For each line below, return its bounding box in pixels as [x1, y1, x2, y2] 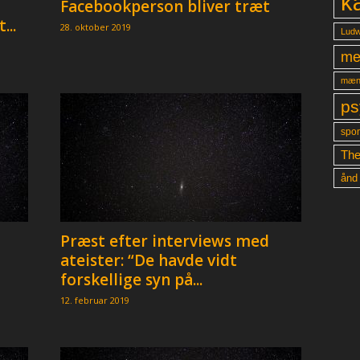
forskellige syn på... [59, 269, 202, 290]
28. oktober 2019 [59, 21, 131, 33]
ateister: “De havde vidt [59, 250, 237, 271]
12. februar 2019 [59, 294, 129, 306]
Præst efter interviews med [59, 231, 269, 252]
